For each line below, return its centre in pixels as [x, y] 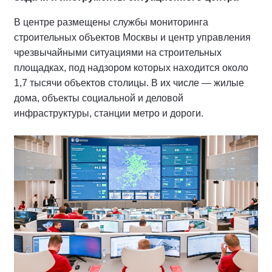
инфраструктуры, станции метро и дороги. [109, 113]
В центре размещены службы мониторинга [111, 22]
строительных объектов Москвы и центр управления [132, 37]
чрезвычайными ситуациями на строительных [118, 53]
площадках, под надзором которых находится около [131, 68]
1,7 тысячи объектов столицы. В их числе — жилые [129, 83]
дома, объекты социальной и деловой [99, 98]
